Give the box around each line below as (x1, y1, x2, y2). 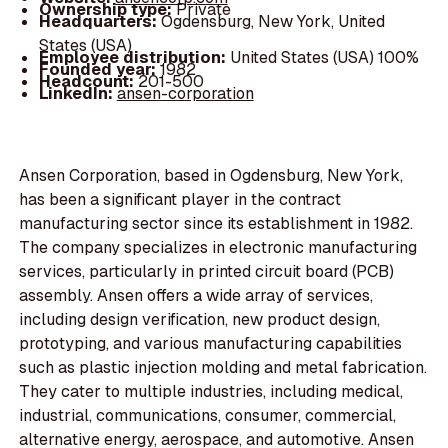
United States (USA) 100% (229, 46, 419, 68)
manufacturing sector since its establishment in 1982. (19, 213, 414, 235)
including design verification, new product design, (19, 309, 381, 331)
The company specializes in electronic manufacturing (19, 237, 418, 259)
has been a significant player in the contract (19, 189, 342, 211)
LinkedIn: (38, 82, 117, 104)
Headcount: (38, 70, 138, 92)
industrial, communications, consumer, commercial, (19, 405, 397, 427)
